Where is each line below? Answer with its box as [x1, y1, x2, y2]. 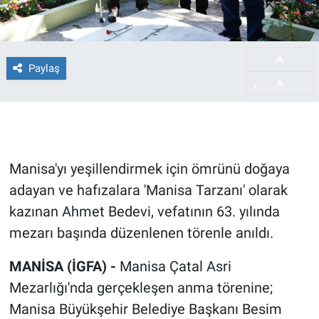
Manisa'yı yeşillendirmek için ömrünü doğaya [9, 160, 290, 178]
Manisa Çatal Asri [119, 258, 231, 276]
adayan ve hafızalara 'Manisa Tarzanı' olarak [9, 182, 288, 199]
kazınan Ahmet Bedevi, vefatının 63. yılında [9, 203, 280, 221]
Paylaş [28, 61, 60, 75]
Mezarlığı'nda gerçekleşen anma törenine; [9, 279, 273, 297]
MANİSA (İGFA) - [9, 258, 120, 276]
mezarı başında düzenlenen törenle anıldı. [9, 224, 273, 242]
